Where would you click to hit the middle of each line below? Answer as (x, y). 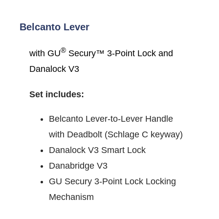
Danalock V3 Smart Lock (97, 150)
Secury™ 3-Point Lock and (120, 54)
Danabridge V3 (78, 166)
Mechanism (71, 197)
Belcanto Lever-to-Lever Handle (111, 119)
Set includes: (57, 95)
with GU (45, 54)
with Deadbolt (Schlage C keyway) (116, 135)
